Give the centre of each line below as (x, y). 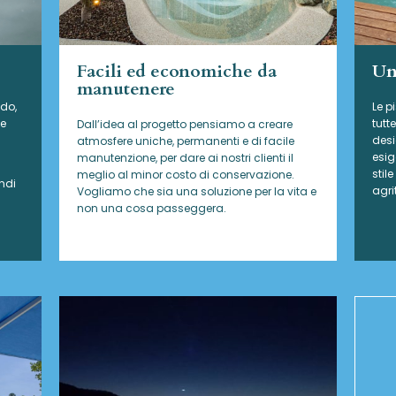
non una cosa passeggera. (152, 209)
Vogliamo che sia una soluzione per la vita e (197, 192)
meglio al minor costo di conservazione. (186, 175)
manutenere (126, 89)
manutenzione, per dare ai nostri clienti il (186, 158)
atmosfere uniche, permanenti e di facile (186, 141)
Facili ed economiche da (177, 72)
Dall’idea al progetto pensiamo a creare (185, 125)
